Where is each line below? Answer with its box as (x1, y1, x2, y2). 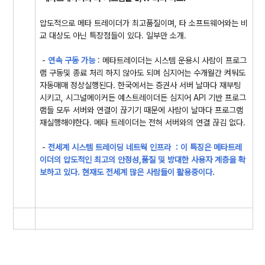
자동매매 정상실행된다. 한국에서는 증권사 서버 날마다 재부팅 (40, 80, 241, 90)
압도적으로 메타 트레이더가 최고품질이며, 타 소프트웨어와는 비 (40, 18, 248, 28)
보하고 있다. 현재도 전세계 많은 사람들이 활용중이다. (40, 167, 222, 177)
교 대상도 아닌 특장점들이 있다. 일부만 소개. (40, 31, 186, 40)
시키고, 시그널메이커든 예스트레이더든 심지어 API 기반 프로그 (40, 93, 246, 102)
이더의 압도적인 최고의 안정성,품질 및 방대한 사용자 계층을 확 (40, 155, 245, 164)
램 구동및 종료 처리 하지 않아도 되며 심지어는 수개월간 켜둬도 (40, 68, 245, 77)
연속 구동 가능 (48, 56, 95, 65)
